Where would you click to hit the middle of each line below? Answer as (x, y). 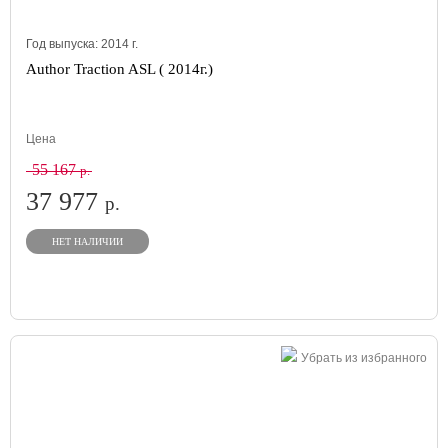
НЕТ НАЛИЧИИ (87, 241)
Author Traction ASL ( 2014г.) (119, 69)
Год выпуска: (63, 44)
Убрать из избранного (364, 358)
